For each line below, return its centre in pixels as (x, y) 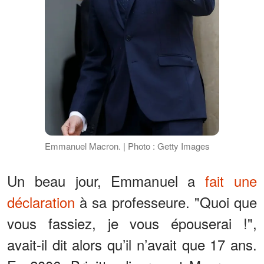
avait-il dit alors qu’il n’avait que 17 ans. (132, 245)
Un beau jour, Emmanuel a (106, 181)
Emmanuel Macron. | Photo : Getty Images (127, 146)
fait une (231, 181)
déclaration (41, 202)
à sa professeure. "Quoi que (166, 202)
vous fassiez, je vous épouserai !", (132, 223)
